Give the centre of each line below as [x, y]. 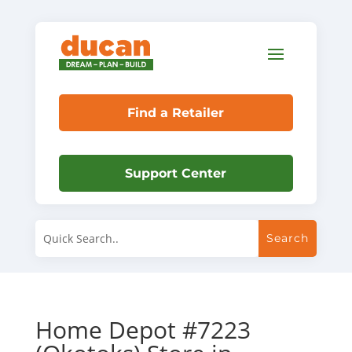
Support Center [176, 173]
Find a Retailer [176, 112]
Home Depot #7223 [143, 329]
